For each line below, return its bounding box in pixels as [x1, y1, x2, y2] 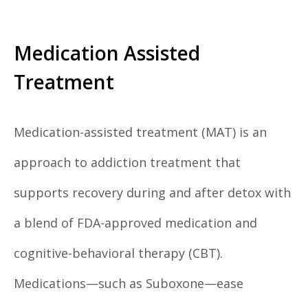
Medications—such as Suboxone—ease [14, 275, 243, 292]
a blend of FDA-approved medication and [14, 214, 257, 232]
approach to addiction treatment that [14, 154, 241, 171]
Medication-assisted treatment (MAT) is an [14, 124, 267, 141]
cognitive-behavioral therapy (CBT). [14, 245, 223, 262]
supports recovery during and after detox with [14, 184, 291, 201]
